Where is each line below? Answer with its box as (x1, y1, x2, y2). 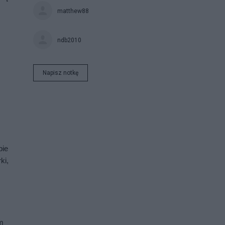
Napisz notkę (43, 69, 78, 76)
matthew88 (57, 7, 89, 15)
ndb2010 (57, 36, 81, 44)
